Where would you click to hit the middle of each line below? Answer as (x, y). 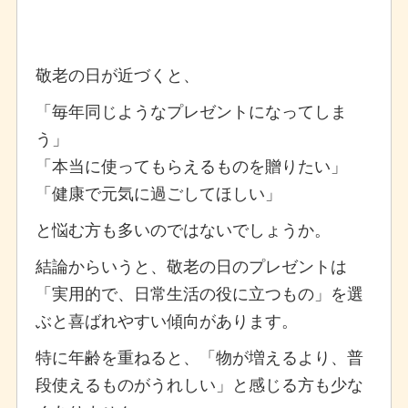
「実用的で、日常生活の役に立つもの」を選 (199, 292)
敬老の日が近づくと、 (117, 73)
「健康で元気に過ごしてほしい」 (158, 192)
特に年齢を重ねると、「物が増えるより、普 (199, 356)
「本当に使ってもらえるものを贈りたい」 (191, 164)
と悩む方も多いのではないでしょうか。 (183, 228)
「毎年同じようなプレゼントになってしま (191, 110)
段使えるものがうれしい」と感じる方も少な (199, 383)
